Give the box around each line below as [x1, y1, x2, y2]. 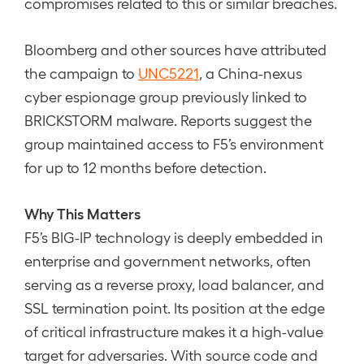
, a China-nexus [199, 64, 302, 81]
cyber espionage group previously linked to [24, 88, 307, 105]
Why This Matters [24, 204, 141, 222]
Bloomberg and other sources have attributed [24, 41, 327, 58]
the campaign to [24, 64, 138, 81]
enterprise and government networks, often [24, 252, 311, 269]
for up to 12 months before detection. [24, 158, 266, 175]
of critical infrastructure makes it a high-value [24, 323, 323, 340]
